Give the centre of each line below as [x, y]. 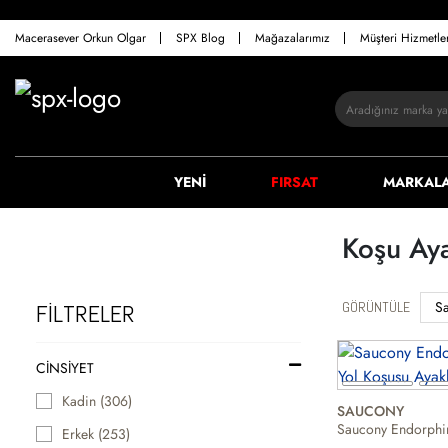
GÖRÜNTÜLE [376, 306]
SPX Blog [200, 38]
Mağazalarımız [292, 38]
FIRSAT [294, 182]
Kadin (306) [97, 401]
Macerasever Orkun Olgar [80, 38]
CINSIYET [65, 368]
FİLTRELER [85, 313]
